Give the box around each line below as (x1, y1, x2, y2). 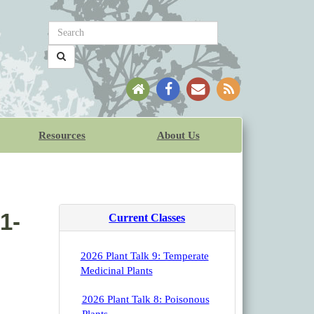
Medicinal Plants (80, 265, 153, 277)
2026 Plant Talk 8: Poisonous (81, 294, 210, 306)
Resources (39, 130, 86, 142)
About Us (156, 130, 200, 142)
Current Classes (109, 212, 186, 224)
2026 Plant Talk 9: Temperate (80, 250, 209, 262)
